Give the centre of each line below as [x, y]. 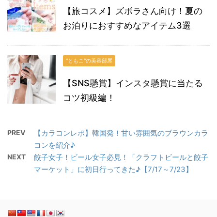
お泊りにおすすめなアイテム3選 [127, 26]
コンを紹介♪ [54, 145]
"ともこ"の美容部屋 [89, 61]
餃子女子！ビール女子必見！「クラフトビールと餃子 [121, 157]
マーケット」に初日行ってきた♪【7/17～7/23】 [113, 170]
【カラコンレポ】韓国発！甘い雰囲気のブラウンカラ [121, 133]
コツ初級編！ [89, 98]
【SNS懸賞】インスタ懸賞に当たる [133, 83]
